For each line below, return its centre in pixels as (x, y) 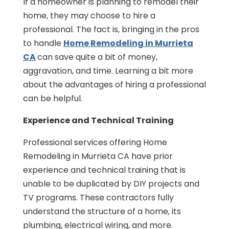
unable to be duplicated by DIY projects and (111, 184)
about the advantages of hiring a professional (114, 85)
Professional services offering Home (95, 143)
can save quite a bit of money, (97, 57)
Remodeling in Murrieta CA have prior (98, 156)
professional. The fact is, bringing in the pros (111, 30)
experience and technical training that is (104, 170)
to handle (43, 43)
